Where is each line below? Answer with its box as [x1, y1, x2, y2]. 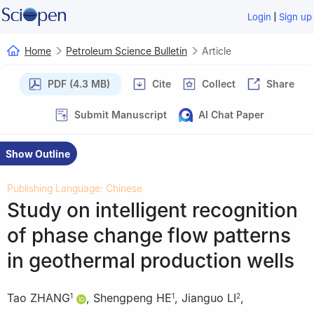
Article [202, 44, 231, 57]
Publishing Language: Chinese [7, 182, 142, 194]
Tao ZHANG [7, 291, 70, 306]
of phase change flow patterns [7, 223, 291, 247]
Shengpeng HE [93, 291, 172, 306]
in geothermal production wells [7, 248, 294, 273]
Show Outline [6, 147, 70, 160]
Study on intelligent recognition [7, 198, 298, 222]
